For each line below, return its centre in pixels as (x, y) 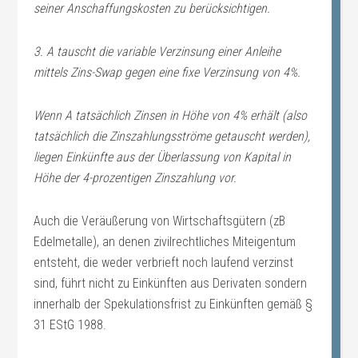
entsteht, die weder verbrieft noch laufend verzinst (164, 263)
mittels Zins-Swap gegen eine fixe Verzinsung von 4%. (167, 72)
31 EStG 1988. (70, 325)
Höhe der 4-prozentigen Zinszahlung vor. (135, 178)
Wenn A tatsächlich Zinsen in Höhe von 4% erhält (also (171, 115)
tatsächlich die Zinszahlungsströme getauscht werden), (172, 136)
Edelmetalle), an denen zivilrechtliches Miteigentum (165, 242)
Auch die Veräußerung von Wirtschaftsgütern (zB (160, 221)
